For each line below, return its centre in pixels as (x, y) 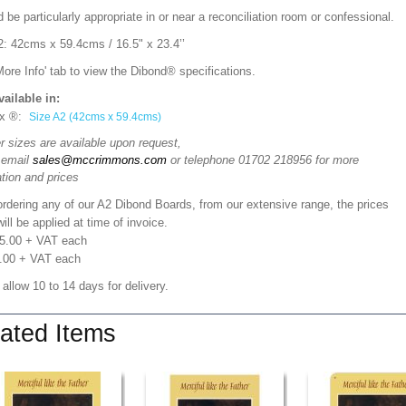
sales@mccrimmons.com (100, 160)
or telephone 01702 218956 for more (263, 160)
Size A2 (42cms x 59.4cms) (95, 117)
